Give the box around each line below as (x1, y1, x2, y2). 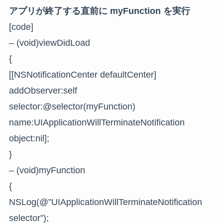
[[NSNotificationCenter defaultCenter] (8, 70, 156, 80)
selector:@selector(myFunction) (8, 102, 135, 112)
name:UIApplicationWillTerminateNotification (8, 117, 185, 128)
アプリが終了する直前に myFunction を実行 (8, 6, 190, 16)
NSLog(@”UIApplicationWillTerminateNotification (8, 197, 202, 208)
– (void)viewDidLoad (8, 38, 90, 48)
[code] (8, 22, 33, 32)
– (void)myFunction (8, 165, 85, 176)
